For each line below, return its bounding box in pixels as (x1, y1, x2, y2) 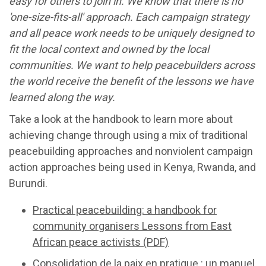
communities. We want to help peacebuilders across (9, 58, 255, 71)
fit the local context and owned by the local (9, 42, 209, 55)
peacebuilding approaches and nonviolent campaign (9, 144, 253, 157)
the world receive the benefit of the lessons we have (9, 74, 254, 87)
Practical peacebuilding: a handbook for (33, 203, 217, 216)
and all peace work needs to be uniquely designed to (9, 26, 254, 39)
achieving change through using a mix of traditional (9, 128, 248, 141)
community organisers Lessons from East (33, 219, 232, 232)
